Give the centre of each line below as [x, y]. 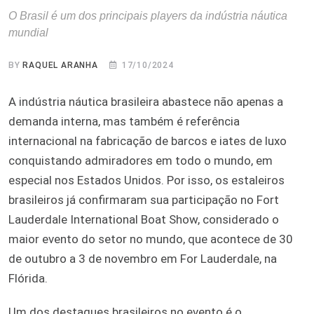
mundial [28, 32]
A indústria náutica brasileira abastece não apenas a [146, 101]
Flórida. [28, 278]
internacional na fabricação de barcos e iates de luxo [148, 141]
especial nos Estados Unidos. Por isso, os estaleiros [146, 180]
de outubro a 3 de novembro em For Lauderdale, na [143, 258]
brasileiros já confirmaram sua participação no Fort [144, 199]
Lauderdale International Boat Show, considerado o [144, 219]
